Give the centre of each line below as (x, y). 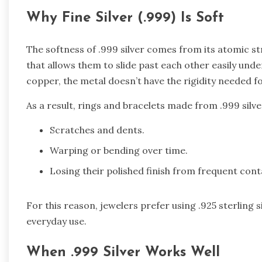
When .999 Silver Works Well (123, 253)
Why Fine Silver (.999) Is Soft (125, 18)
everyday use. (56, 221)
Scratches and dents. (97, 130)
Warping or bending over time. (119, 151)
